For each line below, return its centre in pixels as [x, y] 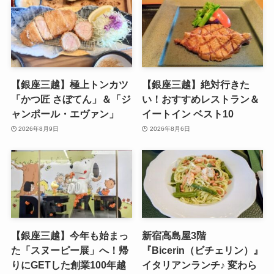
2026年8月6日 [170, 128]
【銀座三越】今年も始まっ [69, 235]
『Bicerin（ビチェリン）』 [203, 250]
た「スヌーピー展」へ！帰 [69, 250]
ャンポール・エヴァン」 [65, 114]
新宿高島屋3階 [174, 235]
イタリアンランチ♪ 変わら [200, 265]
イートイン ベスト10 [188, 114]
